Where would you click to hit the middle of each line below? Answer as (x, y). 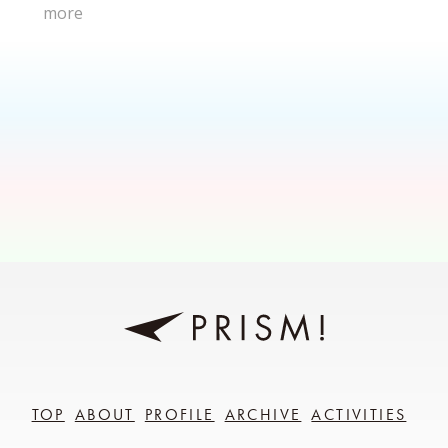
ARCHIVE (263, 415)
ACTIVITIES (359, 415)
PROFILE (179, 415)
